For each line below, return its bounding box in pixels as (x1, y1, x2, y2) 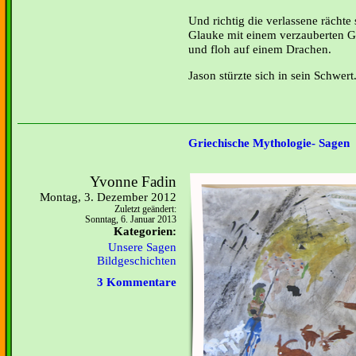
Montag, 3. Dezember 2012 (40, 191, 176, 203)
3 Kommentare (97, 276, 176, 288)
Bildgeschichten (97, 254, 176, 267)
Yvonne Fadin (90, 173, 176, 190)
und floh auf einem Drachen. (188, 41, 331, 56)
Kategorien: (114, 225, 176, 238)
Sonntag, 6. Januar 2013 (85, 215, 176, 225)
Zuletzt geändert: (114, 204, 176, 215)
